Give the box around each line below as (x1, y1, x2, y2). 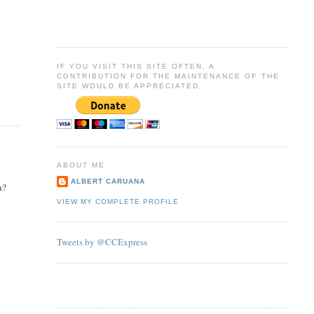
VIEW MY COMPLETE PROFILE (56, 198, 179, 206)
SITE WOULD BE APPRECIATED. (56, 81, 203, 90)
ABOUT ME (56, 161, 105, 170)
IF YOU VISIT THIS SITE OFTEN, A (56, 62, 215, 70)
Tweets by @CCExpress (56, 235, 147, 249)
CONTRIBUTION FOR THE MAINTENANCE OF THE (56, 71, 280, 80)
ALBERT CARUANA (70, 177, 145, 185)
